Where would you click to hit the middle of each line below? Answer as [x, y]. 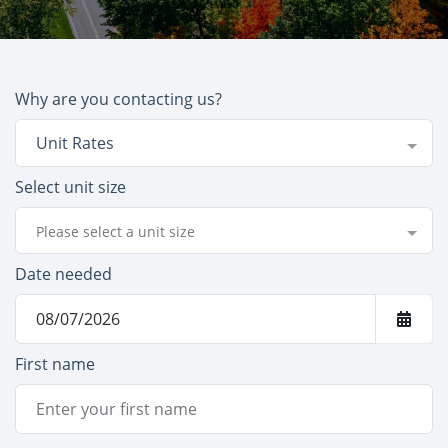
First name [55, 364]
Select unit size [70, 187]
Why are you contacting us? [118, 99]
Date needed [63, 274]
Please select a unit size [115, 231]
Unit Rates [75, 143]
